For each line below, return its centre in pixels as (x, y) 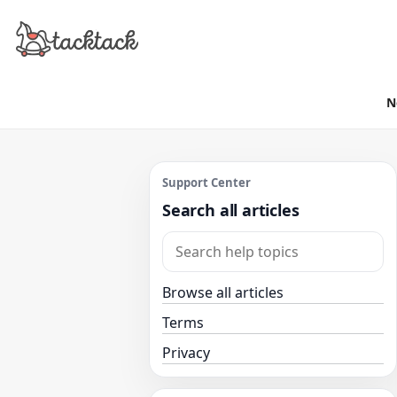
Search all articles (231, 210)
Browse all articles (223, 292)
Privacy (186, 353)
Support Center (206, 183)
